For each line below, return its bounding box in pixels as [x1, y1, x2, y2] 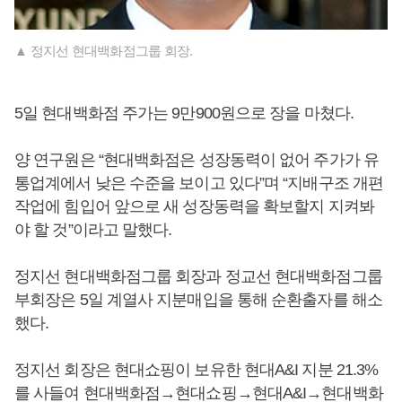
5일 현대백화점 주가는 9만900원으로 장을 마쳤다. [14, 103, 354, 122]
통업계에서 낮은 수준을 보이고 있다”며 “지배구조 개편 [14, 173, 384, 192]
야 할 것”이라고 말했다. [14, 220, 172, 239]
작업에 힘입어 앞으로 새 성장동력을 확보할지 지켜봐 [14, 197, 374, 215]
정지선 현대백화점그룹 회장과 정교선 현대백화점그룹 [14, 267, 382, 285]
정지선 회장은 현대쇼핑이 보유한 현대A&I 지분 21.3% [14, 360, 379, 379]
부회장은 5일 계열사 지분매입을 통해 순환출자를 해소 [14, 290, 382, 309]
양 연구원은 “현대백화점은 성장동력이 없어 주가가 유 [14, 150, 379, 169]
